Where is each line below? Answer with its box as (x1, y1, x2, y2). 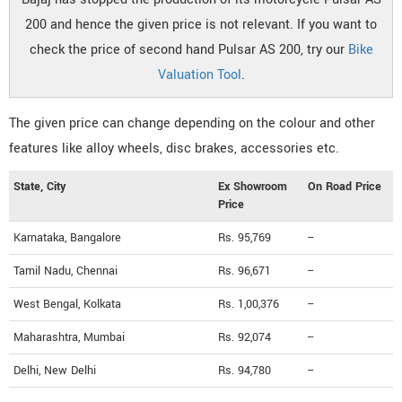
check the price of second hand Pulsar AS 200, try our (29, 39, 348, 59)
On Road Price (308, 178, 381, 195)
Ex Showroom (218, 178, 287, 195)
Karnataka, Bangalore (13, 229, 121, 246)
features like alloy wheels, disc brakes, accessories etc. (9, 138, 339, 158)
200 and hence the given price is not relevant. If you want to (25, 14, 377, 34)
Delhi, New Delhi (13, 362, 96, 379)
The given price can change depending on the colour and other (9, 113, 375, 133)
